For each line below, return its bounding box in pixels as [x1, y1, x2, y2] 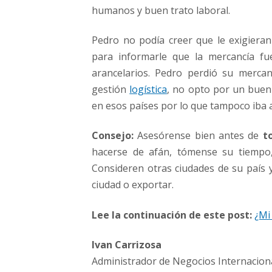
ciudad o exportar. [92, 178, 174, 192]
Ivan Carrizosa [92, 238, 161, 252]
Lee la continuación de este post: [92, 208, 252, 222]
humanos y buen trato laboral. [92, 3, 230, 17]
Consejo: [92, 129, 134, 143]
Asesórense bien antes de [134, 129, 263, 143]
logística [129, 83, 168, 97]
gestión [92, 83, 130, 97]
